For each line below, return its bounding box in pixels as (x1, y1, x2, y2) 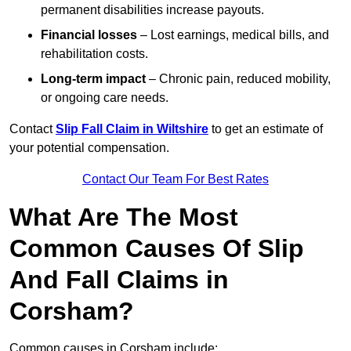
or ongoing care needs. (41, 91, 168, 105)
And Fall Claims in (9, 266, 229, 295)
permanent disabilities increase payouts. (41, 3, 264, 17)
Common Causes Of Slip (9, 234, 304, 263)
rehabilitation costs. (41, 47, 148, 61)
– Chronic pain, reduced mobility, (146, 72, 331, 86)
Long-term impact (41, 72, 146, 86)
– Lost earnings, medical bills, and (137, 28, 329, 42)
